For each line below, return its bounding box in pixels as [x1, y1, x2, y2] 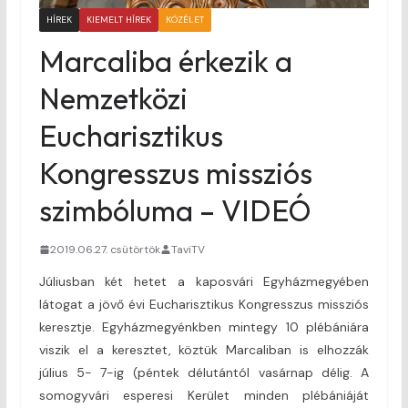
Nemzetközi [38, 79, 188, 117]
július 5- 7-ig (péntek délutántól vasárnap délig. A [38, 363, 370, 381]
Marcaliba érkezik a [38, 42, 292, 79]
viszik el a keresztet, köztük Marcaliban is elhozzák [38, 341, 370, 358]
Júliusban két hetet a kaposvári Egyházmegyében [38, 272, 370, 290]
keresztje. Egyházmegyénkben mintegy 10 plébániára [38, 318, 370, 335]
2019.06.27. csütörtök [49, 241, 160, 257]
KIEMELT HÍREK [86, 13, 151, 25]
